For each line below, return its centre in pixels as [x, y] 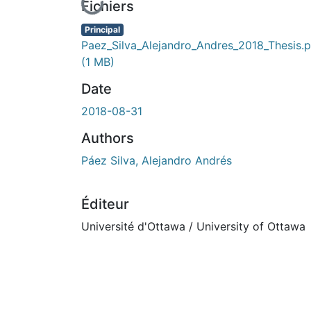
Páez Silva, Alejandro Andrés [157, 160]
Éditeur [105, 204]
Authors [108, 138]
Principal [102, 29]
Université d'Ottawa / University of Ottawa [193, 226]
